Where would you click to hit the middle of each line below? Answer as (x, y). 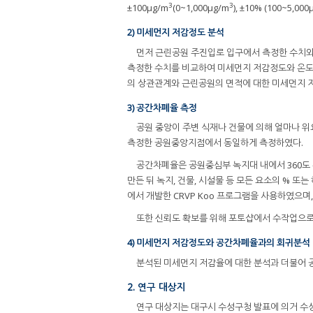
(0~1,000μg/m (201, 8)
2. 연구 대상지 (156, 286)
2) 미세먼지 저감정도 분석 (176, 32)
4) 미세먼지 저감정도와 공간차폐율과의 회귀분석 (219, 243)
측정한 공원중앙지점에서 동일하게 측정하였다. (215, 143)
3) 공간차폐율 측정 (162, 107)
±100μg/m (148, 8)
